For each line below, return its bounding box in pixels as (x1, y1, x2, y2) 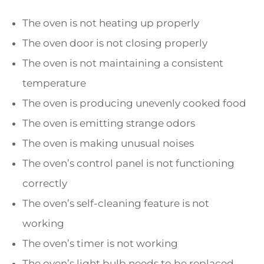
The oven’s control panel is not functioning (22, 157, 235, 170)
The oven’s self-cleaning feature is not (22, 197, 209, 210)
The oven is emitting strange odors (22, 117, 195, 130)
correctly (22, 177, 67, 190)
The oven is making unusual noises (22, 137, 194, 150)
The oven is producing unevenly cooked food (22, 97, 246, 110)
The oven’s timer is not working (22, 237, 178, 250)
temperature (22, 77, 86, 90)
